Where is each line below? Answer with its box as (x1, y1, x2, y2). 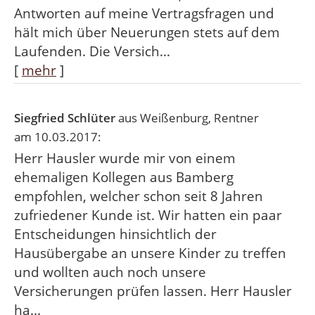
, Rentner (208, 110, 259, 127)
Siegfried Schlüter (14, 110, 115, 127)
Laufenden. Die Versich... (14, 42, 170, 61)
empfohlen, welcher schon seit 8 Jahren (14, 187, 263, 206)
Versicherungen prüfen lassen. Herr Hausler (14, 282, 292, 301)
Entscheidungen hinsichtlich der (14, 225, 217, 244)
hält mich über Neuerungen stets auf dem (14, 23, 280, 42)
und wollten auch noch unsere (14, 263, 206, 282)
